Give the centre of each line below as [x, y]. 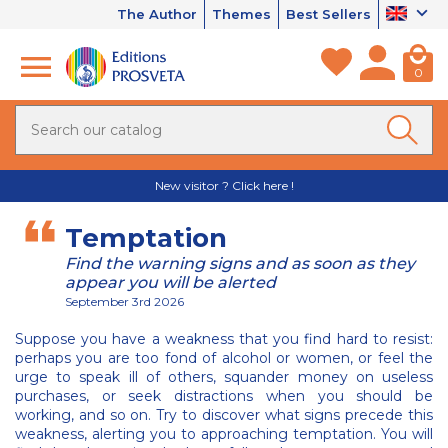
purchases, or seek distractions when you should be [224, 396]
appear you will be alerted [170, 282]
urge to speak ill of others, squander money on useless [224, 377]
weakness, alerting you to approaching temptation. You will [224, 434]
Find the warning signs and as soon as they [240, 263]
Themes [241, 14]
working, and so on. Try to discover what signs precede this [224, 415]
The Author [157, 14]
